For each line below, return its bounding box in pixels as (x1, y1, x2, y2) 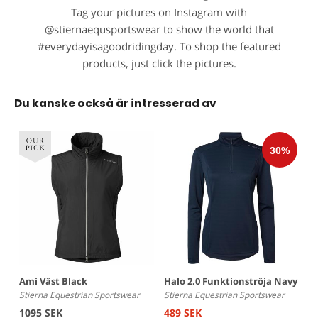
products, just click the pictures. (82, 56, 236, 72)
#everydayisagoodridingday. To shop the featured (37, 39, 281, 55)
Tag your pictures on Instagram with (71, 5, 247, 21)
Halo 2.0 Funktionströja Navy (164, 275, 297, 288)
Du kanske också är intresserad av (14, 96, 216, 111)
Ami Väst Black (19, 275, 87, 288)
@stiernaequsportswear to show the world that (44, 22, 274, 38)
